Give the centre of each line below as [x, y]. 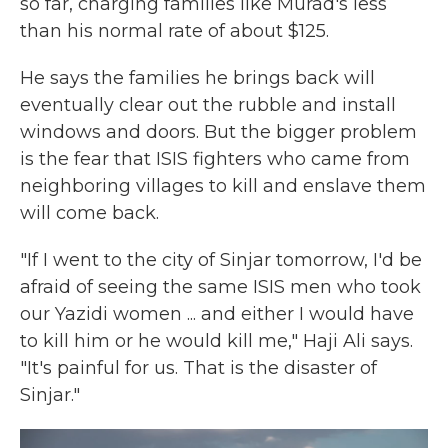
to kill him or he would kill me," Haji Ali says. [216, 341]
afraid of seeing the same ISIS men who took [220, 287]
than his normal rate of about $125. [174, 31]
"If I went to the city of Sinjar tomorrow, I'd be [221, 260]
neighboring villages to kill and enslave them [223, 186]
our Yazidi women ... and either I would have [217, 314]
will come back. [89, 213]
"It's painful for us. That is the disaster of [198, 368]
